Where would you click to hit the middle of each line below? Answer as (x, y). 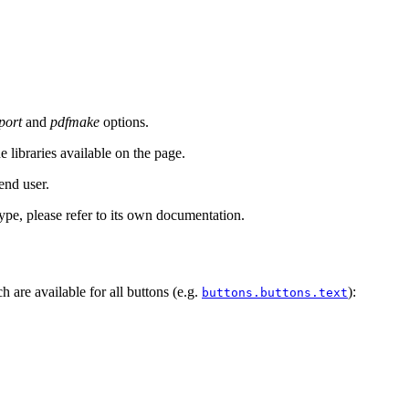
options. (124, 121)
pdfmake (75, 121)
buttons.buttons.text (275, 293)
